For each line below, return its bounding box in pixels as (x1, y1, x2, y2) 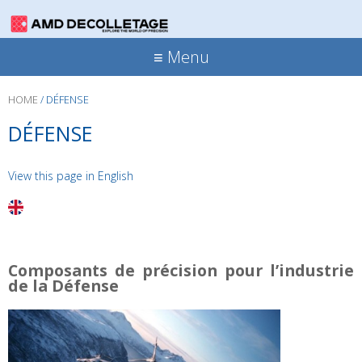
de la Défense (8, 274, 119, 297)
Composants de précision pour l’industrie (8, 259, 355, 281)
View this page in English (8, 167, 133, 183)
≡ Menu (153, 45, 209, 68)
